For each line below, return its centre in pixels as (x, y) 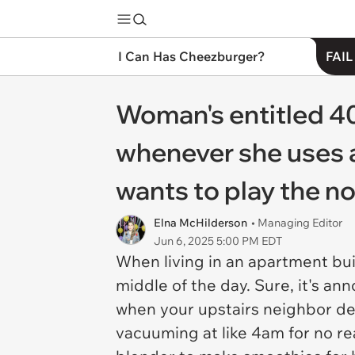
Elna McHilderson (200, 223)
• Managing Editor (297, 223)
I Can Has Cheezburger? (191, 56)
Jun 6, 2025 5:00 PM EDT (218, 241)
